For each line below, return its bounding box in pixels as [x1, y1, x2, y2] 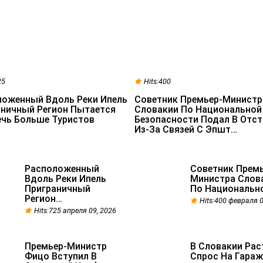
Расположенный [24, 163, 99, 174]
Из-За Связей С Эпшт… [134, 124, 237, 135]
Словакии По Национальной [134, 104, 262, 115]
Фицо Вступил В [24, 251, 97, 262]
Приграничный [24, 183, 90, 194]
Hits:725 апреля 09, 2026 [33, 206, 116, 215]
